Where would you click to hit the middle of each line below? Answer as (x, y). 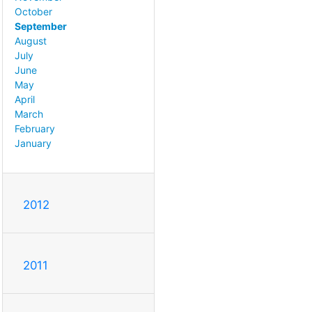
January (33, 143)
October (33, 12)
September (41, 26)
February (35, 129)
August (31, 41)
